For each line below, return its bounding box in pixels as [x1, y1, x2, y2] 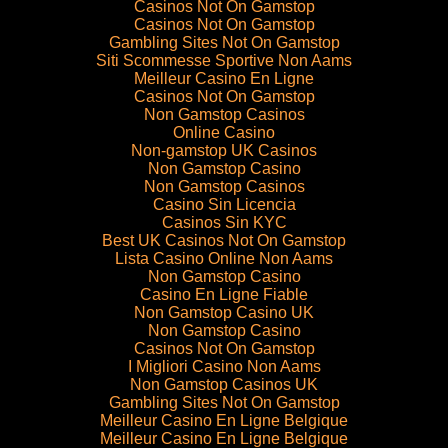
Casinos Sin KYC [161, 214, 287, 232]
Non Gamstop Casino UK [134, 304, 314, 322]
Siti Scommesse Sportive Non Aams [96, 52, 352, 70]
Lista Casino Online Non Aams [115, 250, 333, 268]
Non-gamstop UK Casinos [131, 142, 317, 160]
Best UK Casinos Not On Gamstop [102, 232, 346, 250]
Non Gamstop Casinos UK [130, 376, 318, 394]
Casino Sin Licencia [152, 196, 296, 214]
